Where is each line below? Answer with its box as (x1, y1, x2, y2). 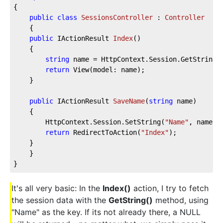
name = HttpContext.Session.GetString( (69, 55, 221, 63)
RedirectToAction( (69, 128, 141, 136)
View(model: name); (69, 65, 145, 74)
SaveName (113, 97, 145, 105)
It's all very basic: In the (11, 183, 103, 193)
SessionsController (81, 13, 153, 21)
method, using (153, 195, 209, 205)
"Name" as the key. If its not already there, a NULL (11, 207, 201, 217)
